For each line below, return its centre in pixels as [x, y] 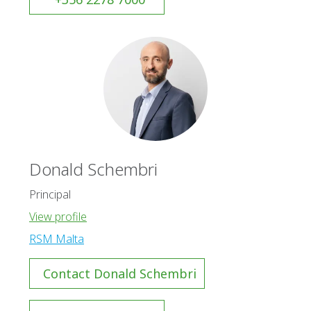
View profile [58, 217]
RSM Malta [57, 239]
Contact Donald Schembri [120, 274]
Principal [50, 194]
